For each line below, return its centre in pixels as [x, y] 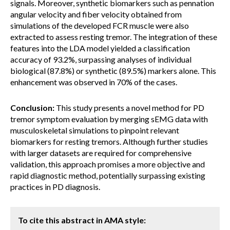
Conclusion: [32, 108]
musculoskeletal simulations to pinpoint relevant [95, 130]
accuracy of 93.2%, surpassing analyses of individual [101, 59]
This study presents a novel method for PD [129, 108]
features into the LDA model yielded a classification [100, 48]
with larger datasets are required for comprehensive [101, 153]
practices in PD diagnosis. [55, 187]
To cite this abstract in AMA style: [82, 220]
